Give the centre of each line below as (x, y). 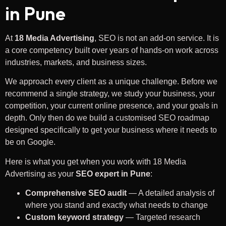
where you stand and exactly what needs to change (117, 205)
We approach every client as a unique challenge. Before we (111, 82)
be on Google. (30, 142)
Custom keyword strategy (74, 217)
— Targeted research (162, 217)
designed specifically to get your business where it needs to (111, 130)
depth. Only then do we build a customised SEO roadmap (107, 118)
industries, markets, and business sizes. (76, 62)
